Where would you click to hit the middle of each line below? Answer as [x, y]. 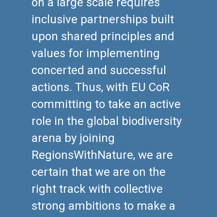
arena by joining [73, 138]
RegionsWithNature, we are [102, 155]
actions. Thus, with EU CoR [101, 87]
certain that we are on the [99, 172]
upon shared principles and [103, 37]
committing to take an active [106, 104]
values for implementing [96, 54]
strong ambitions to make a [103, 206]
